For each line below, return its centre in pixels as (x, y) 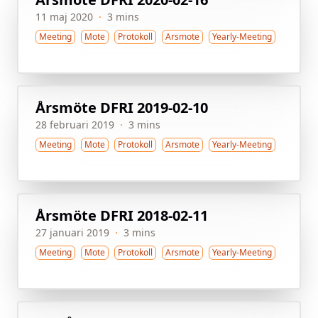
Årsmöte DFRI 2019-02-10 (122, 108)
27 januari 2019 (72, 232)
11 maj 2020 (64, 17)
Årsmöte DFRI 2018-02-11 (122, 215)
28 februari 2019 (75, 125)
